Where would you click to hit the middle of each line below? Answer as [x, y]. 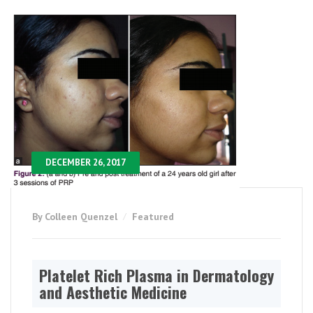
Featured [153, 217]
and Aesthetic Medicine [113, 292]
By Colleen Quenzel [76, 217]
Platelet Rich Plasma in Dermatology [156, 276]
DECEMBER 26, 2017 [86, 163]
